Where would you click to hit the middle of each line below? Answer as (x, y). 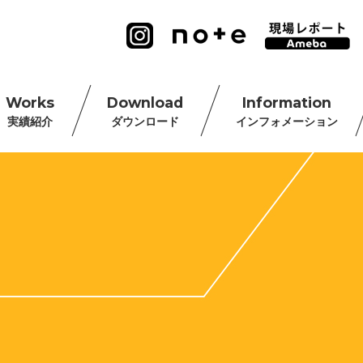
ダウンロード (145, 122)
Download (145, 102)
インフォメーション (287, 122)
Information (287, 102)
